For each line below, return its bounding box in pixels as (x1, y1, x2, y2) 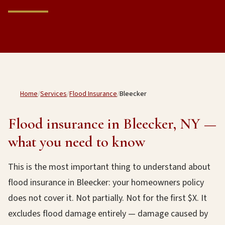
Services (40, 89, 67, 99)
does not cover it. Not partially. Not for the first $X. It (8, 192, 207, 204)
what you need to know (8, 133, 145, 151)
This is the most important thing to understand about (8, 161, 210, 173)
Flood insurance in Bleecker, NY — (8, 115, 216, 133)
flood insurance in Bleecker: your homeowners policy (8, 176, 204, 189)
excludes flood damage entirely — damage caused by (8, 207, 208, 220)
